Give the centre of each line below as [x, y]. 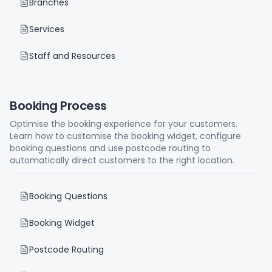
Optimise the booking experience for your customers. [124, 124]
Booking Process [58, 106]
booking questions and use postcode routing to [110, 148]
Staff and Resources [72, 56]
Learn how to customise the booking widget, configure [125, 136]
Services [47, 29]
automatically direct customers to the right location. [122, 160]
